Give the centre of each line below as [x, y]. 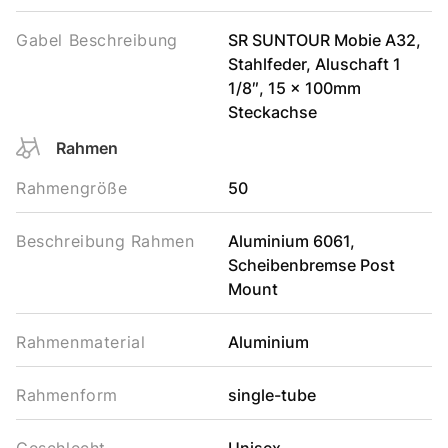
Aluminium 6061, [291, 241]
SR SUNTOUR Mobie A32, [324, 40]
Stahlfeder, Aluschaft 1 [314, 64]
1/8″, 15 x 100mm [294, 88]
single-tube [271, 395]
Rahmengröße [72, 188]
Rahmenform [67, 395]
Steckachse [272, 112]
